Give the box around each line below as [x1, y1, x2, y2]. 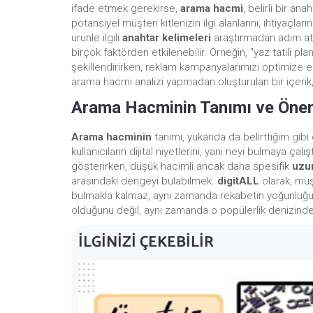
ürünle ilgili [71, 31, 122, 45]
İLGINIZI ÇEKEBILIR [78, 230, 214, 256]
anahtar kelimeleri [122, 31, 211, 45]
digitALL [217, 175, 259, 188]
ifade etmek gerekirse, [71, 2, 180, 15]
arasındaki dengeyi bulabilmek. [71, 175, 217, 188]
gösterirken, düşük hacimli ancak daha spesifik [71, 160, 292, 173]
